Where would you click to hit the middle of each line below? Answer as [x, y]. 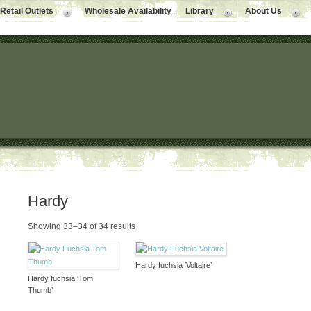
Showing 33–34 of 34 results [81, 227]
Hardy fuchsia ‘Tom [60, 279]
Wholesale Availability [128, 11]
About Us [263, 11]
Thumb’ [40, 291]
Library [200, 11]
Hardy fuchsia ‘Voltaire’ [173, 266]
